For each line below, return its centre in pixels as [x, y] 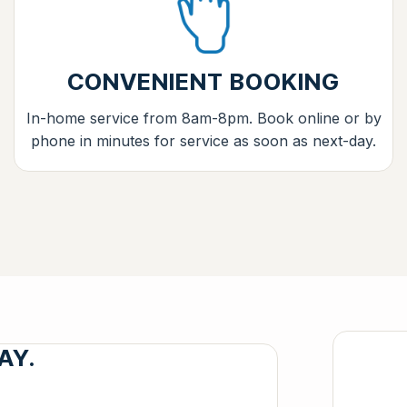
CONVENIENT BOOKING [203, 81]
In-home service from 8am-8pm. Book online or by [203, 118]
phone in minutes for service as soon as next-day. [203, 140]
